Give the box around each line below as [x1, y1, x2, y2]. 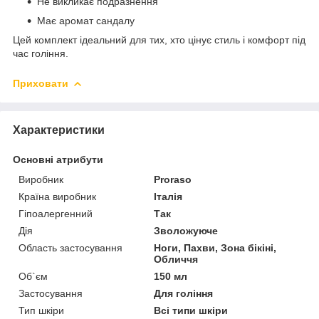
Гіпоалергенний [19, 207, 93, 219]
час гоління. [13, 47, 68, 59]
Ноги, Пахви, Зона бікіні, [154, 241, 277, 253]
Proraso [154, 173, 192, 185]
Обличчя [154, 253, 199, 265]
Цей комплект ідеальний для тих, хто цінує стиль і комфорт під [13, 33, 305, 46]
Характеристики [13, 123, 105, 136]
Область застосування [19, 241, 122, 253]
